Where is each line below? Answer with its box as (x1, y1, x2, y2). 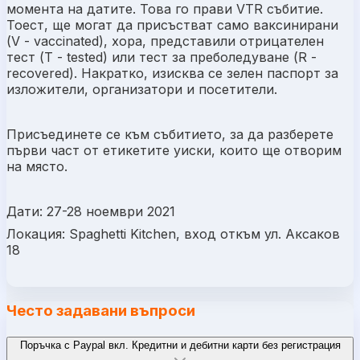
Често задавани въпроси (6, 301, 195, 321)
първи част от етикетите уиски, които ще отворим (6, 141, 342, 158)
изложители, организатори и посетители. (6, 80, 277, 97)
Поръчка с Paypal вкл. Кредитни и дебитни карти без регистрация (19, 338, 341, 351)
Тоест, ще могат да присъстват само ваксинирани (6, 16, 338, 33)
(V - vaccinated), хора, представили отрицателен (6, 32, 324, 49)
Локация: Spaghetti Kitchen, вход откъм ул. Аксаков (6, 225, 340, 242)
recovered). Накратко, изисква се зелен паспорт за (6, 64, 338, 81)
